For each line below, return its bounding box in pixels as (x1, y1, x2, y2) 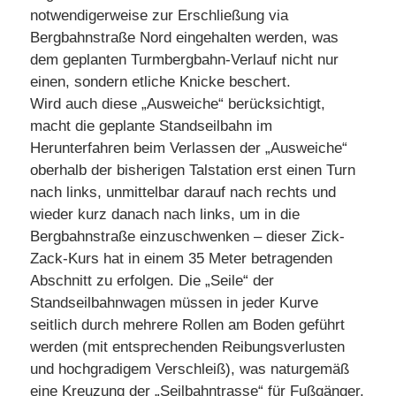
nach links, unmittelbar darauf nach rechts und (30, 184, 336, 202)
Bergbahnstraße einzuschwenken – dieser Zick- (30, 228, 345, 246)
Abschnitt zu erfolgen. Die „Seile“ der (30, 272, 274, 290)
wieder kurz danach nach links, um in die (30, 206, 300, 224)
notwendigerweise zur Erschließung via (30, 7, 288, 25)
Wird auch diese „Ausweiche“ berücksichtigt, (30, 95, 325, 113)
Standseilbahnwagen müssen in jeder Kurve (30, 294, 318, 312)
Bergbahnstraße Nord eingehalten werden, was (30, 29, 339, 47)
